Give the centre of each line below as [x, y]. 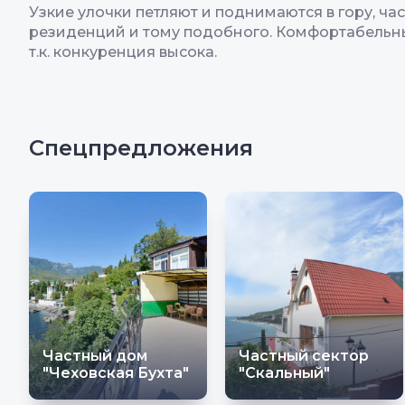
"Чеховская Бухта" [116, 373]
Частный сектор [304, 356]
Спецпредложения [141, 148]
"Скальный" [284, 373]
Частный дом [95, 356]
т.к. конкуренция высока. [123, 52]
